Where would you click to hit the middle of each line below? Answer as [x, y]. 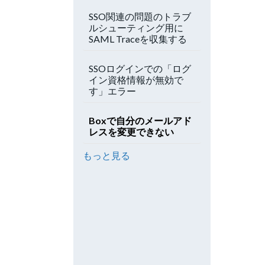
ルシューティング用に [136, 28]
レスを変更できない [131, 132]
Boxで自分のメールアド [140, 120]
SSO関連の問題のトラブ [140, 16]
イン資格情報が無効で [136, 80]
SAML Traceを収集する [138, 39]
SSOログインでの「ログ [140, 68]
